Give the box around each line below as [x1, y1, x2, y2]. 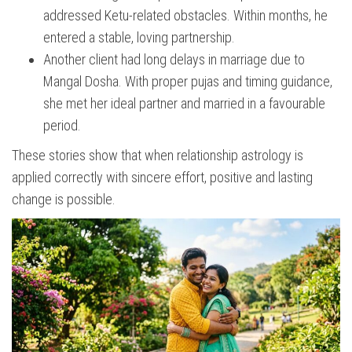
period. [43, 117, 81, 134]
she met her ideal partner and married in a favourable [43, 95, 325, 112]
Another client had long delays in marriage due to [43, 51, 305, 68]
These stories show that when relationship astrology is [12, 147, 303, 164]
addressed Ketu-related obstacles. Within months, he [43, 7, 328, 24]
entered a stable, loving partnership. [43, 29, 235, 46]
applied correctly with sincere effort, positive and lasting [12, 169, 313, 186]
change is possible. [12, 191, 115, 208]
